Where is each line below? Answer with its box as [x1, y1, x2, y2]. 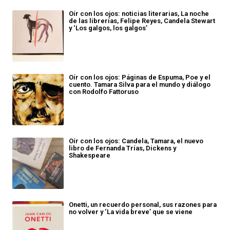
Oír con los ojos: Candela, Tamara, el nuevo [69, 137, 203, 145]
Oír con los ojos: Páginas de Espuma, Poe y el [69, 73, 210, 81]
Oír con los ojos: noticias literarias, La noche [69, 10, 209, 17]
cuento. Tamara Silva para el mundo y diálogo [69, 81, 210, 88]
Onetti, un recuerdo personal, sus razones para [69, 201, 217, 208]
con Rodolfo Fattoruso [69, 88, 139, 95]
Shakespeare [69, 151, 110, 159]
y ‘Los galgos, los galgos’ [69, 24, 147, 32]
